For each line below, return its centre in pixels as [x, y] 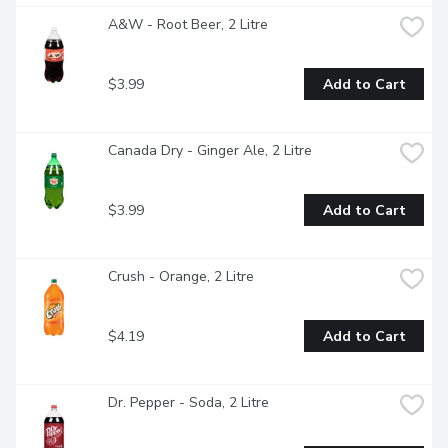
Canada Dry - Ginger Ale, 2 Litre [210, 151]
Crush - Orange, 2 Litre [181, 277]
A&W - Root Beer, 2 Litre [188, 25]
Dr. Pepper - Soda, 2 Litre [188, 403]
